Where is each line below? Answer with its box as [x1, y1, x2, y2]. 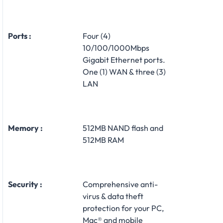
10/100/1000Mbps [83, 42, 149, 53]
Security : [8, 179, 42, 189]
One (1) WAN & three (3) [83, 66, 166, 77]
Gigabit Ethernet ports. [83, 54, 165, 65]
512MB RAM [83, 134, 124, 145]
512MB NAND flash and [83, 122, 163, 133]
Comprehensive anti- [83, 179, 158, 189]
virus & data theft [83, 191, 143, 201]
